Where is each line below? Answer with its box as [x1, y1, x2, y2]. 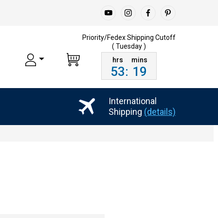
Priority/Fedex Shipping [82, 33, 155, 41]
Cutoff [155, 33, 176, 41]
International [109, 95, 157, 106]
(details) [144, 106, 176, 117]
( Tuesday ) [112, 42, 146, 50]
